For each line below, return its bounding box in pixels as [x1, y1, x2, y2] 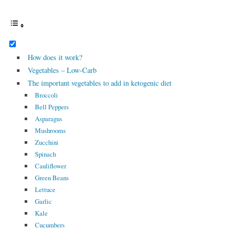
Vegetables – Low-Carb [28, 65, 97, 75]
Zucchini [34, 138, 59, 147]
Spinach [34, 149, 56, 159]
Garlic [34, 197, 52, 206]
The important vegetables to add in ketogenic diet [28, 78, 172, 88]
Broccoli [34, 90, 58, 100]
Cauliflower [34, 161, 66, 171]
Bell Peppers [34, 102, 69, 112]
